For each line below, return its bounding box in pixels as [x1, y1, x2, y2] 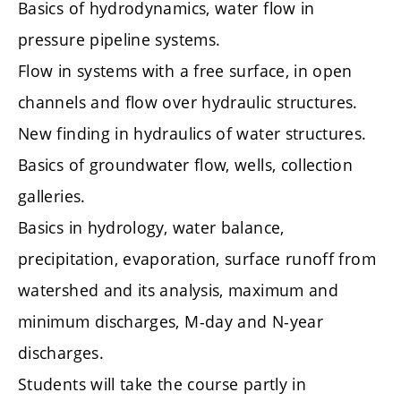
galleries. [18, 184, 86, 207]
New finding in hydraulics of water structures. [18, 122, 367, 144]
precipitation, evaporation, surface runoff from [18, 247, 376, 269]
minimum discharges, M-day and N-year [18, 310, 323, 332]
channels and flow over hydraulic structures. [18, 90, 358, 113]
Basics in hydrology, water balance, [18, 216, 285, 238]
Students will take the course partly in [18, 372, 307, 395]
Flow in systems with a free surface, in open [18, 59, 353, 81]
